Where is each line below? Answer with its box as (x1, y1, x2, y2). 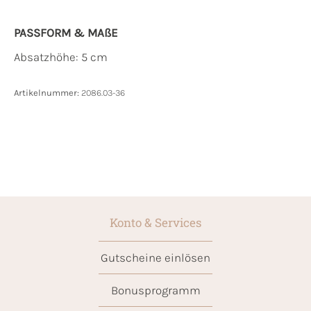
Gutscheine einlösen (101, 251, 210, 265)
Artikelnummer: (14, 87, 81, 99)
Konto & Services (110, 215, 201, 231)
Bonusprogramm (110, 283, 201, 298)
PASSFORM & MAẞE (14, 26, 118, 40)
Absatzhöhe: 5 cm (14, 50, 108, 65)
